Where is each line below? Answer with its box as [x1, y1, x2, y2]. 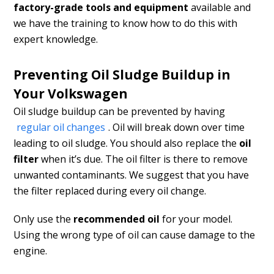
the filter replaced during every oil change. [13, 184, 207, 198]
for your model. [160, 212, 233, 226]
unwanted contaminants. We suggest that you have [13, 168, 250, 182]
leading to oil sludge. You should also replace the [13, 136, 240, 150]
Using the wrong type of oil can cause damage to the [13, 228, 256, 242]
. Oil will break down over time [108, 120, 245, 135]
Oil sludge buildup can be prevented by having [13, 105, 226, 119]
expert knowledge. [13, 32, 98, 46]
